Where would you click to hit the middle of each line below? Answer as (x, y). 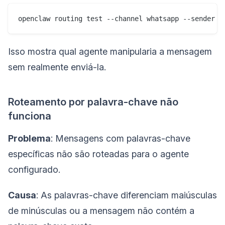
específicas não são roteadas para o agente (98, 154)
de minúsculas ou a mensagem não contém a (101, 210)
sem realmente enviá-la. (57, 67)
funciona (30, 116)
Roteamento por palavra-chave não (93, 102)
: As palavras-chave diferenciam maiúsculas (127, 195)
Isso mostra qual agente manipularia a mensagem (110, 51)
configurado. (34, 169)
